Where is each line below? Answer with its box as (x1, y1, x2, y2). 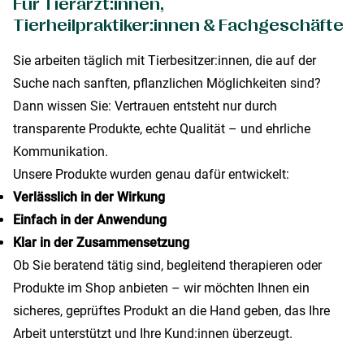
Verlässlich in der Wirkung (13, 189, 165, 205)
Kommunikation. (13, 144, 108, 159)
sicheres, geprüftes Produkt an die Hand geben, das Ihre (13, 303, 330, 318)
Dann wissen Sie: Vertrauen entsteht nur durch (13, 98, 277, 114)
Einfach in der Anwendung (13, 212, 167, 227)
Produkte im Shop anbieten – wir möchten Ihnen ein (13, 280, 310, 296)
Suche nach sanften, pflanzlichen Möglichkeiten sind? (13, 76, 321, 91)
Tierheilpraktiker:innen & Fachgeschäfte (13, 16, 344, 35)
